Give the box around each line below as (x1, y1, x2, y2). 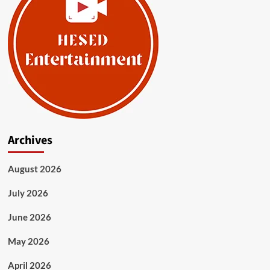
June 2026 (7, 212, 51, 223)
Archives (7, 132, 52, 149)
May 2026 (7, 236, 49, 247)
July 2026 (7, 187, 48, 199)
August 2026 (7, 163, 61, 175)
